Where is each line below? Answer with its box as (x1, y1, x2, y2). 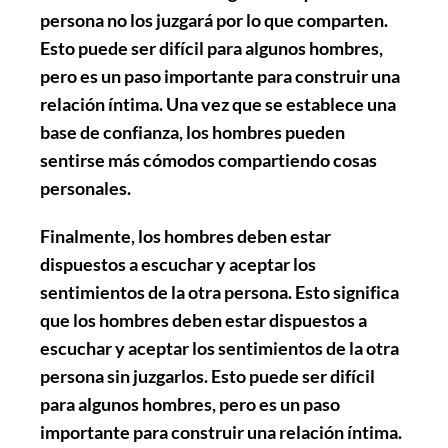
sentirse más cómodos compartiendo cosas (40, 148, 377, 171)
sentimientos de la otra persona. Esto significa (40, 280, 399, 303)
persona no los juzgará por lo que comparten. (40, 8, 388, 31)
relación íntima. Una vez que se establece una (40, 92, 396, 115)
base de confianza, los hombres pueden (40, 120, 345, 143)
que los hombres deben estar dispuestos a (40, 308, 367, 331)
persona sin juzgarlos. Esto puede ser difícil (40, 364, 375, 387)
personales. (40, 176, 131, 199)
